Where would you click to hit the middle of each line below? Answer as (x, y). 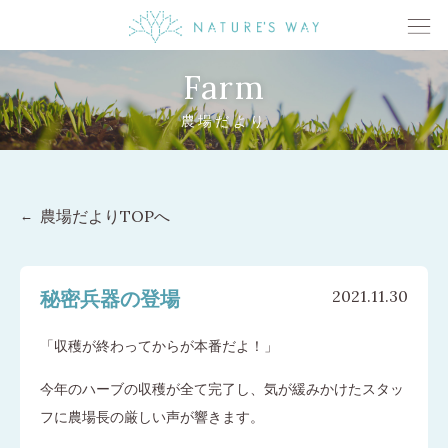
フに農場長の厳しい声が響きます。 (152, 417)
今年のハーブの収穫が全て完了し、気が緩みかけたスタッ (222, 389)
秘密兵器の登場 (110, 299)
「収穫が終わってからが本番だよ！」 (159, 346)
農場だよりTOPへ (105, 216)
